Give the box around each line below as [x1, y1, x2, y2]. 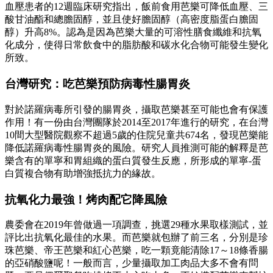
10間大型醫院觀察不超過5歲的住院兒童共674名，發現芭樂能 [5, 129, 268, 140]
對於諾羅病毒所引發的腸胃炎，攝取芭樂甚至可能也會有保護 [5, 104, 268, 115]
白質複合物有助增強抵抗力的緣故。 [5, 168, 161, 179]
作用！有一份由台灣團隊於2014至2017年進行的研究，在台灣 [5, 116, 268, 127]
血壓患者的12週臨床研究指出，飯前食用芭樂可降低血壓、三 [5, 1, 268, 12]
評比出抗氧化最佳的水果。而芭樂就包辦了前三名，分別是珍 [5, 232, 268, 243]
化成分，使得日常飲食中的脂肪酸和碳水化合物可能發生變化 [5, 40, 268, 51]
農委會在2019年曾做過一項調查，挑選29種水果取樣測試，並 [5, 219, 268, 230]
